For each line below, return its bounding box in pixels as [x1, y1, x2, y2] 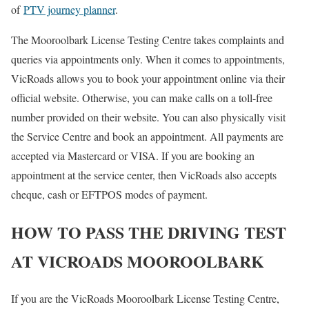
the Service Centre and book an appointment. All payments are [11, 128, 283, 143]
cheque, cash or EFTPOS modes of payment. [11, 186, 208, 201]
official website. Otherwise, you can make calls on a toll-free [11, 90, 272, 105]
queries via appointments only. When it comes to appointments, [11, 51, 285, 66]
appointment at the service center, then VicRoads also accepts [11, 167, 277, 182]
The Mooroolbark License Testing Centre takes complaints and [11, 32, 284, 47]
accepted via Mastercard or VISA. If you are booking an [11, 148, 255, 163]
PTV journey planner [23, 1, 115, 17]
